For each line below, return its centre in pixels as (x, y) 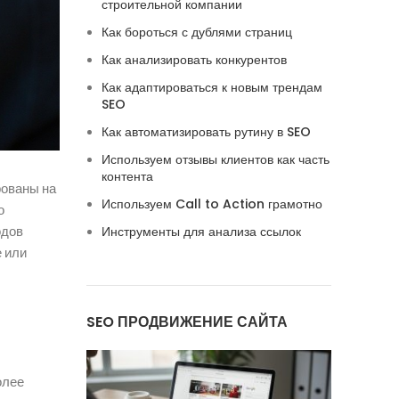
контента (127, 176)
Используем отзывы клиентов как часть (215, 159)
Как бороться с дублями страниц (196, 32)
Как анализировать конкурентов (194, 60)
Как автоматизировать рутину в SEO (206, 132)
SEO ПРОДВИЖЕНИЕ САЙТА (187, 322)
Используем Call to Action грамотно (212, 204)
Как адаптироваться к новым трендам (212, 87)
